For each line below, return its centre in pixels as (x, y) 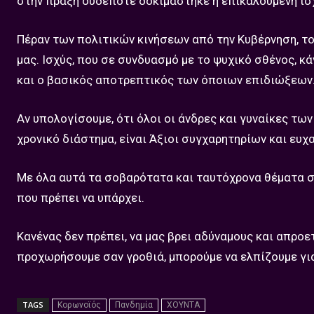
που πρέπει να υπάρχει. (81, 198)
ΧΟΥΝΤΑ (183, 305)
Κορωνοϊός (79, 305)
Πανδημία (134, 305)
